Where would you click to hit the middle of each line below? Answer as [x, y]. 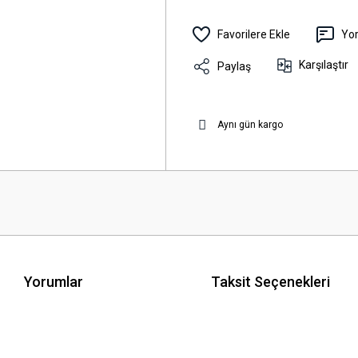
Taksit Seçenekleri [270, 281]
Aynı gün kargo [250, 125]
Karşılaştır [324, 65]
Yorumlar [54, 281]
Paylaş [234, 66]
